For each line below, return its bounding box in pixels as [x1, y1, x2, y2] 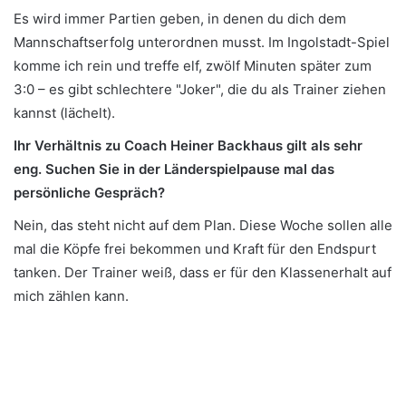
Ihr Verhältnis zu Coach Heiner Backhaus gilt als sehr [14, 137, 362, 155]
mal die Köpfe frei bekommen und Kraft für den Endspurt [14, 240, 376, 258]
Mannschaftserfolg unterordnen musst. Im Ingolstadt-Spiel [14, 34, 390, 52]
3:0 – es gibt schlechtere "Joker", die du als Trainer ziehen [14, 81, 386, 99]
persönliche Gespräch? [14, 184, 165, 202]
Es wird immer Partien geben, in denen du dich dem [14, 10, 346, 28]
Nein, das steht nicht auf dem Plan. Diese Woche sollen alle [14, 217, 392, 235]
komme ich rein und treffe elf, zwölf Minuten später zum [14, 57, 372, 75]
